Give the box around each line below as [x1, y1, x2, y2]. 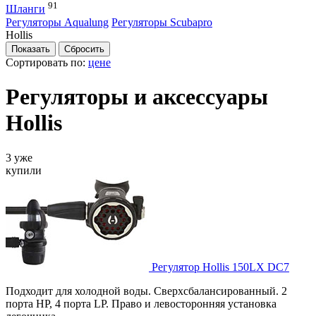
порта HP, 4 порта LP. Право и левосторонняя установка [6, 297, 276, 310]
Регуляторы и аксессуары [6, 84, 268, 110]
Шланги [6, 3, 45, 16]
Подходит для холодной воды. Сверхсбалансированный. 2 [6, 284, 287, 297]
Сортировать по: [6, 56, 88, 68]
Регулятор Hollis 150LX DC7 [152, 260, 289, 273]
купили [6, 164, 42, 176]
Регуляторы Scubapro [111, 16, 212, 28]
